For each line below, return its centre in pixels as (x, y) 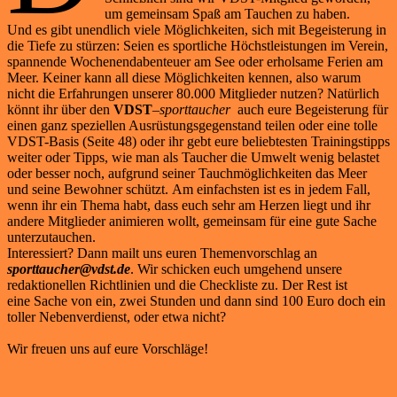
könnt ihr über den (60, 110)
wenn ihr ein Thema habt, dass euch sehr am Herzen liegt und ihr (189, 206)
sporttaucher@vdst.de (69, 269)
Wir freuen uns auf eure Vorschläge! (108, 349)
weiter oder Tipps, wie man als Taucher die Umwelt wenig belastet (193, 158)
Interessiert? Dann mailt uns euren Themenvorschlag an (162, 253)
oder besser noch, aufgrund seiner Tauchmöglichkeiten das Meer (187, 174)
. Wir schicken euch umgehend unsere (236, 269)
